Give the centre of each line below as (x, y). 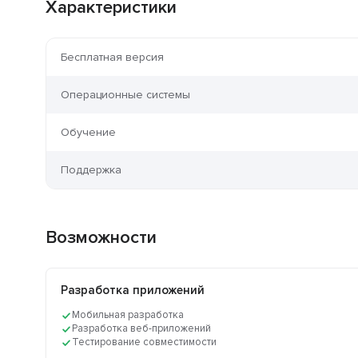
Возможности (101, 238)
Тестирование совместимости (144, 342)
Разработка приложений (133, 290)
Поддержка (91, 170)
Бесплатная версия (112, 58)
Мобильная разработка (128, 315)
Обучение (88, 133)
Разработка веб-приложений (141, 329)
